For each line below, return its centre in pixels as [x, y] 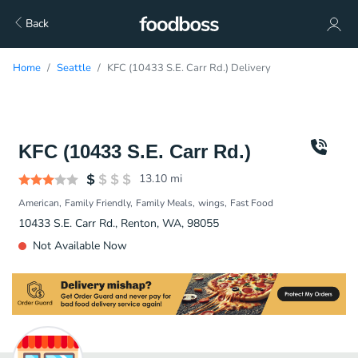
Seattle [74, 68]
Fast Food [252, 203]
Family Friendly [97, 203]
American [39, 203]
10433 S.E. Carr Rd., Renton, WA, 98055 [119, 223]
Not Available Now [80, 246]
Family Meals [164, 203]
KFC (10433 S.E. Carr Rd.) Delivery [189, 68]
